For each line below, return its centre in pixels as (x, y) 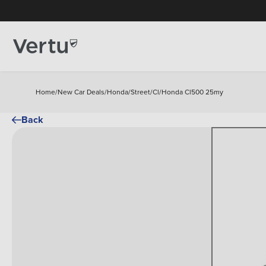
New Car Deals (81, 92)
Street (140, 92)
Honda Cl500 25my (192, 92)
